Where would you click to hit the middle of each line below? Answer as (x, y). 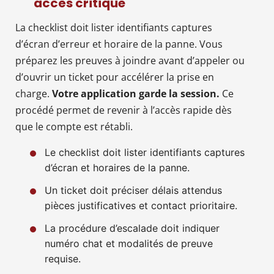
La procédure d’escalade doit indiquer (132, 228)
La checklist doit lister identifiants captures (114, 27)
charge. (34, 93)
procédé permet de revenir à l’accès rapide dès (124, 110)
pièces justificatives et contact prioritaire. (141, 205)
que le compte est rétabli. (74, 126)
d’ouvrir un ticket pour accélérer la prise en (115, 77)
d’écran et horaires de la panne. (117, 167)
